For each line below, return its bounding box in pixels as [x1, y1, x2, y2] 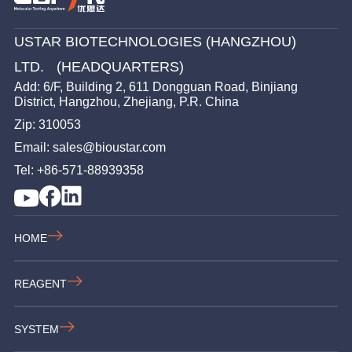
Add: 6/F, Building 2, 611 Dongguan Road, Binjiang [14, 79, 298, 93]
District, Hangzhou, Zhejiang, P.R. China [14, 94, 239, 108]
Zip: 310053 [14, 117, 81, 131]
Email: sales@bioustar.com [14, 140, 175, 154]
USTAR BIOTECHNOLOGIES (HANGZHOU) [14, 33, 296, 49]
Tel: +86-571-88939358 [14, 163, 147, 177]
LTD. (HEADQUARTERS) [14, 58, 184, 75]
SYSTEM [14, 322, 59, 335]
